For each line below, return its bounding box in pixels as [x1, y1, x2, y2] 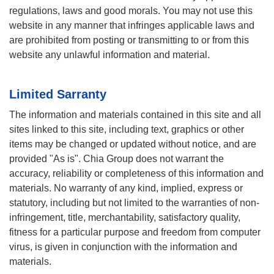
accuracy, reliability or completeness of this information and [9, 168, 264, 179]
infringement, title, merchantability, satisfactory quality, [9, 212, 240, 223]
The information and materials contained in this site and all [9, 109, 261, 120]
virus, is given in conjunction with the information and [9, 242, 237, 253]
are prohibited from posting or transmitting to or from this [9, 35, 249, 46]
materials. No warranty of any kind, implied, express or [9, 183, 243, 194]
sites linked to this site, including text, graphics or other [9, 124, 244, 135]
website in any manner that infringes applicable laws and [9, 20, 254, 31]
